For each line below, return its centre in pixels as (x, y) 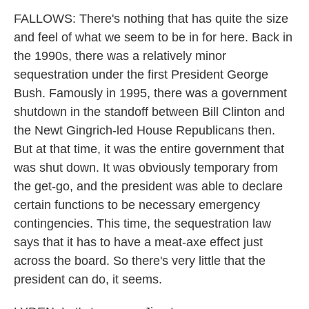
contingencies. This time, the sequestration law (142, 223)
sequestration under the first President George (141, 74)
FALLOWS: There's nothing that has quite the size (151, 19)
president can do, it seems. (88, 279)
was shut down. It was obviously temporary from (146, 168)
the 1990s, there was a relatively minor (120, 56)
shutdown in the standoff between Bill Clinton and (149, 112)
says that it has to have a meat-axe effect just (138, 242)
